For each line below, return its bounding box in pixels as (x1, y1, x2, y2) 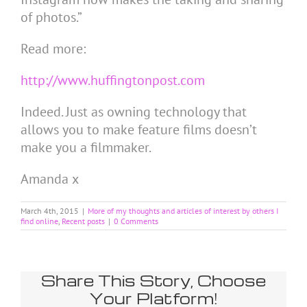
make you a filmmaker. (21, 138, 151, 156)
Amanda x (21, 169, 79, 188)
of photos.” (21, 8, 82, 26)
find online (21, 215, 58, 226)
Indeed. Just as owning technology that (21, 102, 247, 121)
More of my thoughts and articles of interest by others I (88, 205, 278, 216)
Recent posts (62, 215, 105, 226)
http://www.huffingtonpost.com (21, 71, 205, 89)
